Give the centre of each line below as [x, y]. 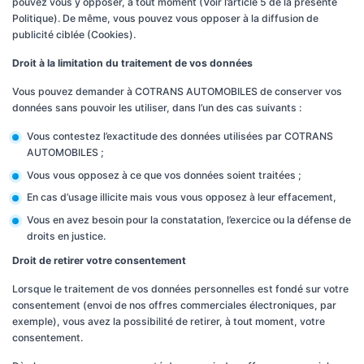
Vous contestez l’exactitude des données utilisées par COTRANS [180, 136]
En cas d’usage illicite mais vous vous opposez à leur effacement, [181, 197]
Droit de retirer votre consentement [100, 260]
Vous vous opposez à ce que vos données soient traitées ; [164, 175]
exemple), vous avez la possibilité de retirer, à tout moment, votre [169, 321]
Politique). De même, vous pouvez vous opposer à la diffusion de [165, 18]
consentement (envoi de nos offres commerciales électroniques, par [174, 305]
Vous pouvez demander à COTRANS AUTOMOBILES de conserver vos [177, 91]
